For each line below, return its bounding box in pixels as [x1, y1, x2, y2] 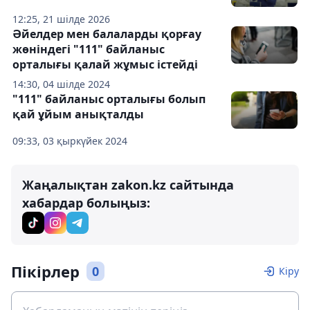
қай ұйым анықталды [12, 107, 144, 122]
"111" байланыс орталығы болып [12, 91, 206, 107]
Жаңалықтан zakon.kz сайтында [22, 176, 234, 193]
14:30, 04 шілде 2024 [12, 77, 110, 91]
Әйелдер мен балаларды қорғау [12, 26, 201, 42]
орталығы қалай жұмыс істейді [12, 57, 198, 72]
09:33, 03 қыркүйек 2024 [12, 134, 127, 147]
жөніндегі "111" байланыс [12, 42, 165, 57]
